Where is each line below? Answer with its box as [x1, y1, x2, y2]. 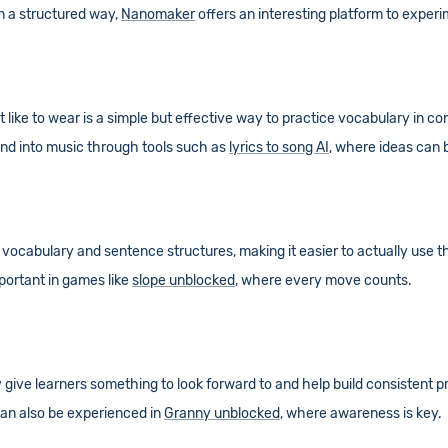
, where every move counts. [235, 272, 412, 289]
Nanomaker [121, 6, 195, 23]
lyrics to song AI [229, 139, 329, 156]
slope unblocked [132, 272, 235, 289]
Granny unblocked [164, 405, 280, 422]
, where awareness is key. [280, 405, 442, 422]
